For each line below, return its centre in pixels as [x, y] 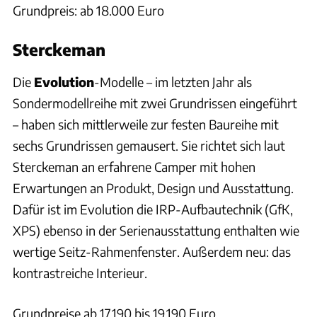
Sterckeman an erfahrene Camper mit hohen [134, 166]
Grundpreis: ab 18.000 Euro [88, 10]
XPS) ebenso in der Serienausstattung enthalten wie [156, 230]
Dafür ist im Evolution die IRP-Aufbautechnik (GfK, [153, 209]
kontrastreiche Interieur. [80, 272]
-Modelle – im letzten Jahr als [173, 81]
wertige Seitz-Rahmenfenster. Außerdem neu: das [152, 251]
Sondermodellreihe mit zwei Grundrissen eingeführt [155, 103]
